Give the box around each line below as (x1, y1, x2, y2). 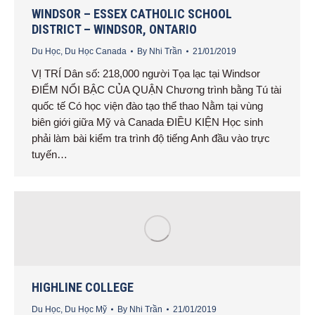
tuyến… (32, 148, 67, 161)
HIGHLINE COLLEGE (32, 279, 134, 295)
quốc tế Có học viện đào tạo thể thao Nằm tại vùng (32, 100, 263, 112)
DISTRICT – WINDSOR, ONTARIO (32, 22, 197, 37)
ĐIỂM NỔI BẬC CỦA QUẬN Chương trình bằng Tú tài (32, 84, 281, 96)
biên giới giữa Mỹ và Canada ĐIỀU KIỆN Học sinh (32, 116, 263, 129)
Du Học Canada (65, 46, 127, 57)
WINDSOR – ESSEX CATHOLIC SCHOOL (32, 6, 232, 22)
